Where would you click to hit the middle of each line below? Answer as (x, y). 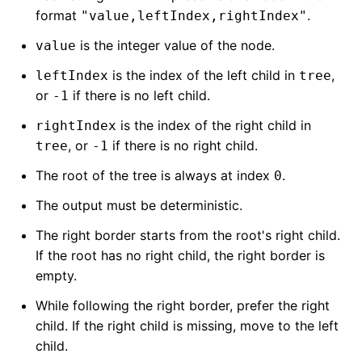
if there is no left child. (139, 95)
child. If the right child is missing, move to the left (187, 326)
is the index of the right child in (214, 125)
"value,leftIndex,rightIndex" (194, 16)
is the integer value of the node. (175, 45)
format (58, 15)
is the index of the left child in (204, 75)
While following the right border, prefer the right (183, 305)
